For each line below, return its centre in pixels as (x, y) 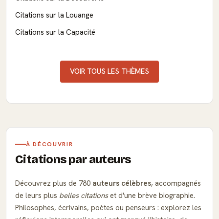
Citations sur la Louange (54, 15)
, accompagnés (176, 183)
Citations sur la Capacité (55, 32)
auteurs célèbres (122, 183)
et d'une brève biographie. (152, 195)
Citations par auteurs (73, 159)
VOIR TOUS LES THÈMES (109, 71)
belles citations (84, 195)
